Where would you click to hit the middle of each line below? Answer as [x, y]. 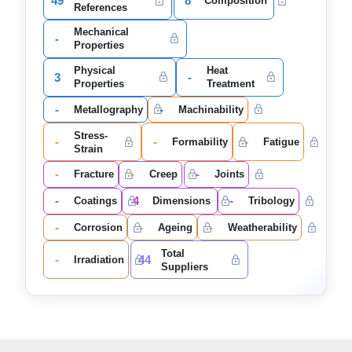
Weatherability [262, 228]
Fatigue [281, 142]
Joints [229, 174]
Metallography [108, 109]
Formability [200, 142]
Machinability [211, 109]
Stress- [90, 135]
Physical [94, 71]
